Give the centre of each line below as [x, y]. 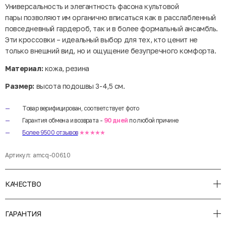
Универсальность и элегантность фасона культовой [92, 6]
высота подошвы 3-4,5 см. [80, 86]
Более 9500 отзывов [50, 132]
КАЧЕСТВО [23, 184]
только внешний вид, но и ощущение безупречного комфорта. [111, 50]
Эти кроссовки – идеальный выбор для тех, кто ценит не [101, 39]
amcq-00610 [52, 155]
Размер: [20, 86]
